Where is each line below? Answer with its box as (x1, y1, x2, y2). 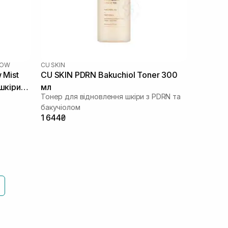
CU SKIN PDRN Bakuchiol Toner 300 (41, 69, 178, 80)
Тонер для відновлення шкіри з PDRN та (41, 92, 181, 101)
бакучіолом (41, 102, 80, 111)
